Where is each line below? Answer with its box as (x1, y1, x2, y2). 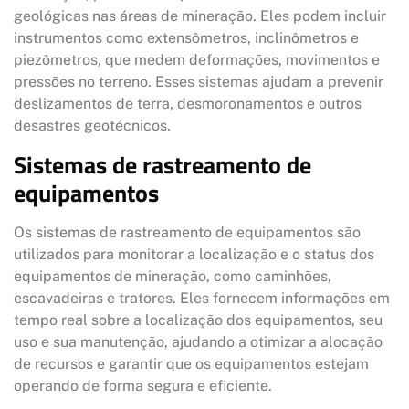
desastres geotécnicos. (14, 117, 171, 135)
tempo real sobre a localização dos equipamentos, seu (14, 310, 383, 329)
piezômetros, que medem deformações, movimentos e (14, 51, 380, 69)
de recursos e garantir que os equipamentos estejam (14, 354, 369, 372)
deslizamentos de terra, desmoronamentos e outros (14, 95, 362, 113)
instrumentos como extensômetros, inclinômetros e (14, 29, 359, 47)
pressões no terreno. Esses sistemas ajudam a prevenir (14, 73, 383, 91)
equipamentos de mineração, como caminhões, (14, 267, 331, 285)
